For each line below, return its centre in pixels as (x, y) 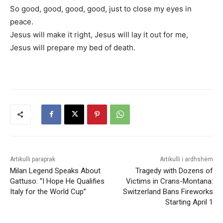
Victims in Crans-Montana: (169, 181)
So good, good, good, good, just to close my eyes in (101, 8)
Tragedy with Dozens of (174, 170)
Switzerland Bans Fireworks (168, 191)
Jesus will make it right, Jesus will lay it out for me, (99, 34)
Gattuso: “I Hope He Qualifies (57, 181)
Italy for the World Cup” (48, 191)
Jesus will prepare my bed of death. (73, 47)
